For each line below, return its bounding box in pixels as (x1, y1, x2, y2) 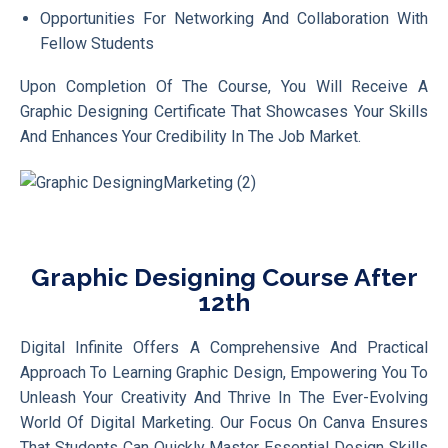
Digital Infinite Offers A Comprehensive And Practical (20, 337, 428, 357)
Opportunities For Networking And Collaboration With (40, 8, 428, 28)
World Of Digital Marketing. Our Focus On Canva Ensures (20, 412, 428, 432)
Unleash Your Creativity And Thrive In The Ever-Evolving (20, 387, 428, 407)
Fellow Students (40, 33, 154, 53)
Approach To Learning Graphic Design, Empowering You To (20, 362, 428, 382)
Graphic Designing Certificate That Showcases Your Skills (20, 101, 428, 121)
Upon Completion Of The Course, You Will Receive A (20, 76, 428, 96)
